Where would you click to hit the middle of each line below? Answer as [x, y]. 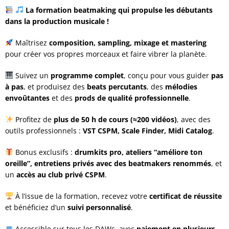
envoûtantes [27, 98]
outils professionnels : [44, 130]
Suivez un [32, 75]
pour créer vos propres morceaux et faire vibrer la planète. [106, 54]
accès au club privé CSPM [61, 174]
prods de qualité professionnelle [132, 98]
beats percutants [117, 86]
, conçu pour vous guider [167, 75]
